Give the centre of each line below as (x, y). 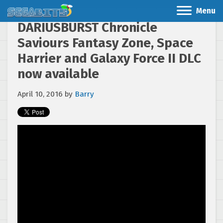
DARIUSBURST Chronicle (87, 28)
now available (58, 74)
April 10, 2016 (40, 94)
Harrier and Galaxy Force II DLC (109, 58)
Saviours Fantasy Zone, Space (105, 43)
